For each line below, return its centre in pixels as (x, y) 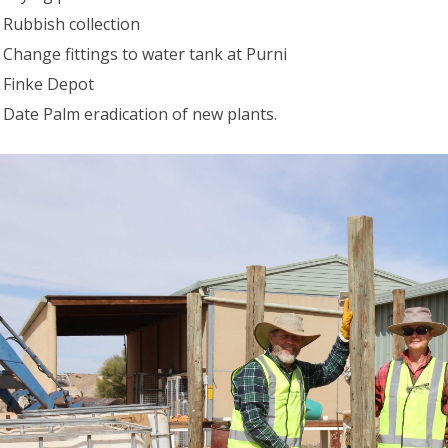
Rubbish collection (71, 23)
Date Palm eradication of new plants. (140, 113)
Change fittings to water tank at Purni (145, 53)
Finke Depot (48, 83)
